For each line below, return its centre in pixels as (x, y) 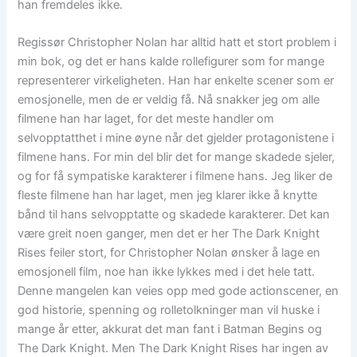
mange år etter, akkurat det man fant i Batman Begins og (170, 330)
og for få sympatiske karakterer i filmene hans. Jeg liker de (175, 177)
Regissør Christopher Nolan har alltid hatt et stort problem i (177, 43)
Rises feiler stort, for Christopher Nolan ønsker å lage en (169, 253)
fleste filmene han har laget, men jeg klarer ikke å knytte (168, 196)
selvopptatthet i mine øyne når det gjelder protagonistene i (176, 138)
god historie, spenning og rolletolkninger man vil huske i (169, 310)
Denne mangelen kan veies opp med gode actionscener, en (178, 291)
